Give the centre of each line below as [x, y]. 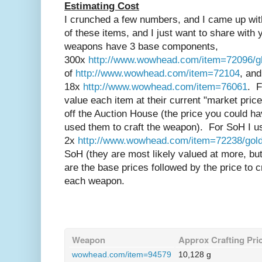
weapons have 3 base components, [141, 47]
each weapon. [94, 181]
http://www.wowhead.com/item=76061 [165, 87]
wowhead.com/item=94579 [122, 255]
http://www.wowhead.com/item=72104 [158, 74]
